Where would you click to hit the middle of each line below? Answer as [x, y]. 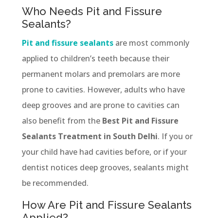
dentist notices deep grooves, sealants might [105, 167]
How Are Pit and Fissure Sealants [107, 205]
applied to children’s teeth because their [95, 58]
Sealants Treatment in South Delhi [90, 136]
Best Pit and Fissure [139, 120]
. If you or [175, 136]
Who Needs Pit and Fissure [92, 11]
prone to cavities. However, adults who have [103, 89]
